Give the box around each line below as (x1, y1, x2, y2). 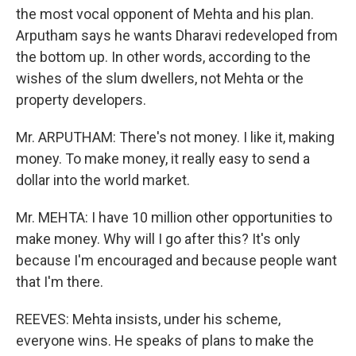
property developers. (16, 91, 146, 108)
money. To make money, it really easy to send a (16, 150, 310, 167)
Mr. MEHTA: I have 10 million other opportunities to (16, 209, 332, 226)
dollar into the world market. (16, 172, 190, 188)
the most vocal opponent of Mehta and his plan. (16, 6, 314, 22)
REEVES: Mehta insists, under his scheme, (16, 311, 281, 327)
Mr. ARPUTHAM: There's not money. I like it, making (16, 129, 335, 145)
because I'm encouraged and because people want (16, 252, 337, 269)
